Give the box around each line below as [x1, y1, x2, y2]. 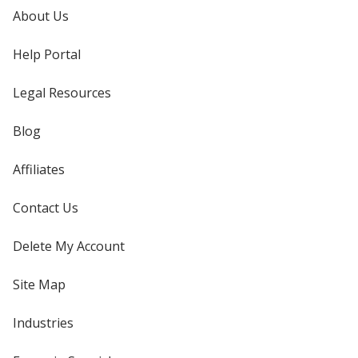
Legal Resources [13, 84, 111, 102]
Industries [13, 314, 74, 332]
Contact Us [13, 199, 78, 217]
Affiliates [13, 161, 65, 179]
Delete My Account [13, 237, 125, 256]
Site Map [13, 276, 66, 294]
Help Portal [13, 46, 81, 64]
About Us [13, 7, 69, 26]
